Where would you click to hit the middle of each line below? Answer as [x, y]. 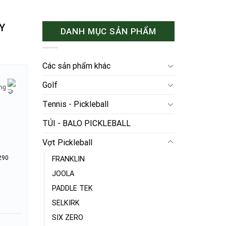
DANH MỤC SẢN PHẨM [108, 31]
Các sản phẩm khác [76, 66]
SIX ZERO [67, 217]
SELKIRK [66, 203]
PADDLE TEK [72, 188]
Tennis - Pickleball [75, 104]
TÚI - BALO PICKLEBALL [86, 123]
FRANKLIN [68, 159]
